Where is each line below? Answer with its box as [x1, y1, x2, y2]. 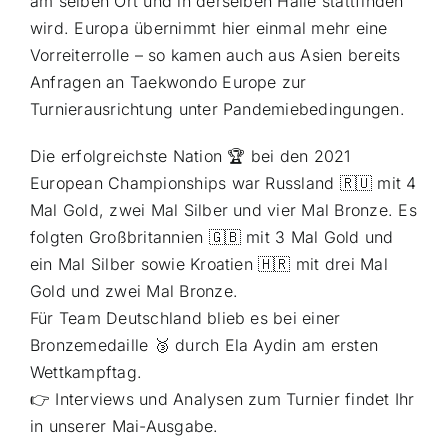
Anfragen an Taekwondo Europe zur [29, 72, 307, 93]
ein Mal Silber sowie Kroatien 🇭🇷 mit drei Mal [29, 254, 388, 275]
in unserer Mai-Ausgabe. [29, 416, 219, 437]
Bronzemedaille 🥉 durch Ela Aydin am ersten [29, 335, 379, 356]
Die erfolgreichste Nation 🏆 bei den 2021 [29, 146, 351, 167]
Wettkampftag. [29, 362, 143, 383]
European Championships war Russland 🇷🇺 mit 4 [29, 173, 417, 194]
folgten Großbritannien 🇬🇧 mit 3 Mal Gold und [29, 227, 394, 248]
